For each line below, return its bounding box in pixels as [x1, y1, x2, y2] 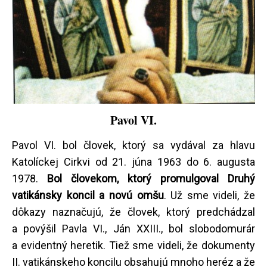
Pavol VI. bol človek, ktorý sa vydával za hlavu [12, 138, 255, 151]
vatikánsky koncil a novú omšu [12, 188, 164, 201]
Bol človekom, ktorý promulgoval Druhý [47, 172, 255, 185]
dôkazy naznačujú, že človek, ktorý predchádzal [12, 205, 255, 218]
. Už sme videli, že [163, 188, 255, 201]
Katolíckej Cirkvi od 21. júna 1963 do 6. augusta [12, 155, 255, 168]
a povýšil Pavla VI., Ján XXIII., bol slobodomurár [12, 222, 255, 235]
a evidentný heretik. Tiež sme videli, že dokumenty [12, 238, 255, 252]
